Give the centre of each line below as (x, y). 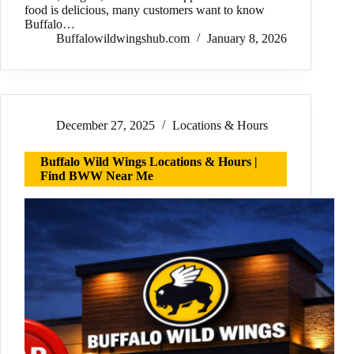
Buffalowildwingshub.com (123, 39)
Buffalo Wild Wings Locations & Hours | (149, 162)
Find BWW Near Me (97, 176)
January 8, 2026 (247, 39)
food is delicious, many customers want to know (145, 10)
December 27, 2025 (105, 126)
